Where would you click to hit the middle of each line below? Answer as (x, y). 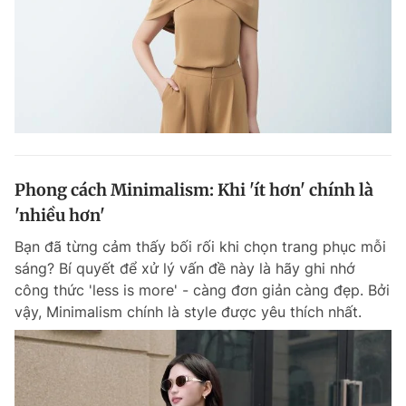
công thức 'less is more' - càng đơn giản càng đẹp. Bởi (202, 290)
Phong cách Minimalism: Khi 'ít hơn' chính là (194, 189)
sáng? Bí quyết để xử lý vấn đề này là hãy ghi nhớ (185, 268)
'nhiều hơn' (60, 215)
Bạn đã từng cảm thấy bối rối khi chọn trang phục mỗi (200, 246)
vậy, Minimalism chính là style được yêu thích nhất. (188, 311)
